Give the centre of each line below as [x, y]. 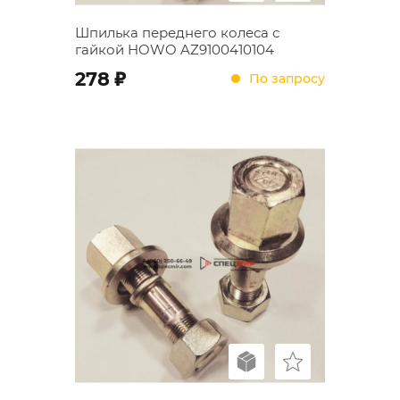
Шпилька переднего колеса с [177, 33]
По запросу [287, 78]
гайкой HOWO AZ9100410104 [175, 50]
